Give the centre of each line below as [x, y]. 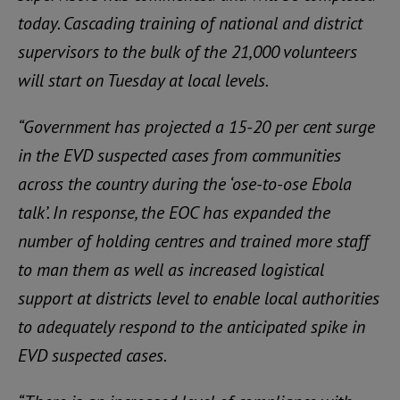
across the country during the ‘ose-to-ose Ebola [185, 184]
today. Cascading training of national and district [190, 24]
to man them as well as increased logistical [171, 270]
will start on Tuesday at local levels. [143, 81]
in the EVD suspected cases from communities [179, 156]
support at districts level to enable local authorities [199, 299]
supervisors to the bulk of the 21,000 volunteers [187, 52]
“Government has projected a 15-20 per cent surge [196, 127]
